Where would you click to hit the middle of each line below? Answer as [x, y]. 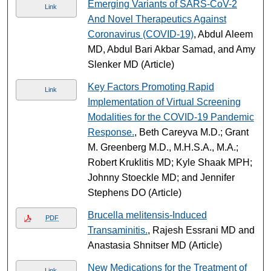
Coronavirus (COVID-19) [140, 34]
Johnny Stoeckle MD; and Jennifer [161, 177]
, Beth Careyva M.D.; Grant [191, 132]
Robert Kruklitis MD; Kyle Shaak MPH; [170, 162]
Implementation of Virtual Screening [164, 102]
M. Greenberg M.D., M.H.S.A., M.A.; [163, 147]
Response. [111, 132]
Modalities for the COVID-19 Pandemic [171, 117]
